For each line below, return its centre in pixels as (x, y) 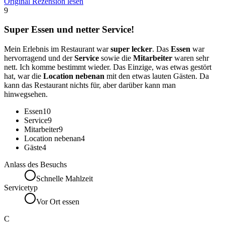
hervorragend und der (39, 58)
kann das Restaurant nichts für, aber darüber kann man (90, 85)
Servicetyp (21, 188)
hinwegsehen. (26, 94)
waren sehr (191, 58)
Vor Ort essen (58, 202)
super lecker (131, 49)
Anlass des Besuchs (35, 165)
